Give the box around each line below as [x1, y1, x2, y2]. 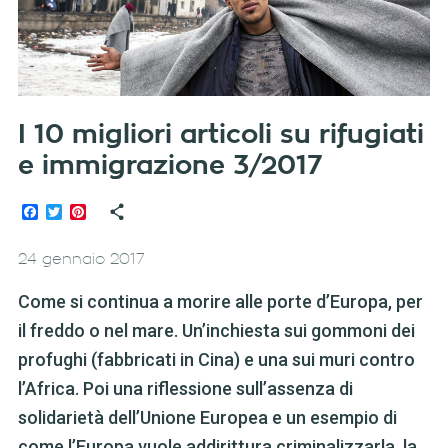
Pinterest [85, 202, 151, 222]
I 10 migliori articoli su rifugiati [17, 122, 424, 149]
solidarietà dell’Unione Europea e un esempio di [17, 407, 397, 429]
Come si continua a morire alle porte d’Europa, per [17, 291, 423, 313]
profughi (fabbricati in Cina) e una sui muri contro [17, 349, 415, 371]
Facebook [37, 202, 107, 222]
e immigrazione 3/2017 [17, 153, 323, 180]
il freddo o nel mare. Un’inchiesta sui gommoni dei [17, 320, 415, 342]
